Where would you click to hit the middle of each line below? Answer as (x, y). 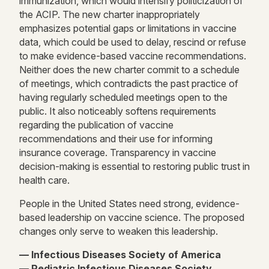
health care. (44, 180)
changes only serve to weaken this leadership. (119, 231)
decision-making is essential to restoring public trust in (134, 167)
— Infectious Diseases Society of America (120, 255)
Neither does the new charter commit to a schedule (129, 70)
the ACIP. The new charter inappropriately (110, 15)
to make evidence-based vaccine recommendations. (133, 56)
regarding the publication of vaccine (96, 125)
